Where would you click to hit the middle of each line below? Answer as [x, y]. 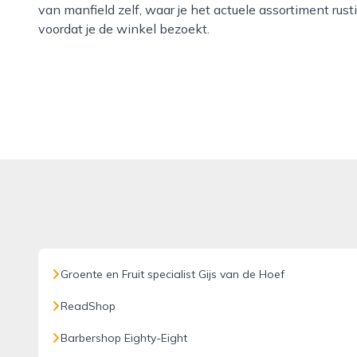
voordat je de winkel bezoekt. [124, 29]
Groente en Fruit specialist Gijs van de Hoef [173, 274]
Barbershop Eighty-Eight [124, 338]
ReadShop [88, 306]
